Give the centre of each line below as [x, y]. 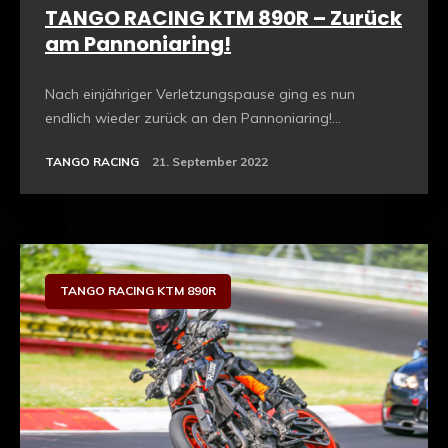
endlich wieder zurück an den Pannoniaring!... [193, 118]
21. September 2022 [210, 162]
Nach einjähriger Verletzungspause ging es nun [200, 94]
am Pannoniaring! [138, 44]
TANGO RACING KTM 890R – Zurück [223, 18]
